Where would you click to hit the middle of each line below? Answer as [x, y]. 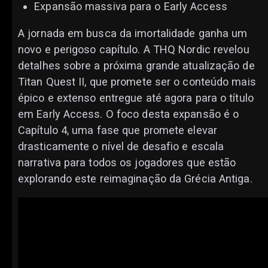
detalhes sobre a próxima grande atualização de [136, 66]
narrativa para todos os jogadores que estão [127, 163]
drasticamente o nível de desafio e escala [121, 147]
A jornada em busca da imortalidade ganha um [133, 33]
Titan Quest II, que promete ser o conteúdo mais [137, 82]
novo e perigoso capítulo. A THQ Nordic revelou [134, 50]
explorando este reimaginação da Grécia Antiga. [135, 179]
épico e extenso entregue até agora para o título [136, 98]
